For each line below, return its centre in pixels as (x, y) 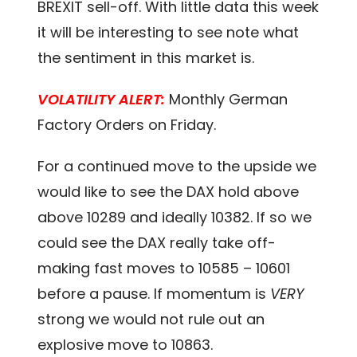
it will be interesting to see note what (169, 32)
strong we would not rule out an (151, 319)
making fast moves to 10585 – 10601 (164, 268)
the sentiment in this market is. (146, 57)
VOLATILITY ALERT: (102, 99)
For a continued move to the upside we (177, 166)
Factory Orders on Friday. (127, 124)
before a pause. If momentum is (154, 293)
